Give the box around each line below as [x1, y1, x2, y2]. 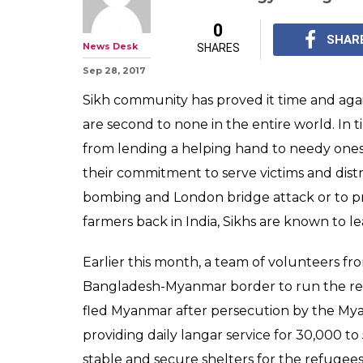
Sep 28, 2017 [83, 65, 146, 76]
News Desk [83, 41, 138, 52]
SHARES [196, 41, 240, 54]
